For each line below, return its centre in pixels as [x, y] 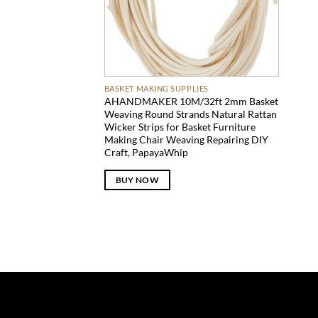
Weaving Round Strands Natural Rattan [190, 114]
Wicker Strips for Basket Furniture [180, 127]
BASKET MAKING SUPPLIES [156, 89]
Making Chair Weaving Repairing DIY [186, 140]
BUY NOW [137, 180]
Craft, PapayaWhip [146, 153]
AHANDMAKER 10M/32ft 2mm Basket [191, 102]
